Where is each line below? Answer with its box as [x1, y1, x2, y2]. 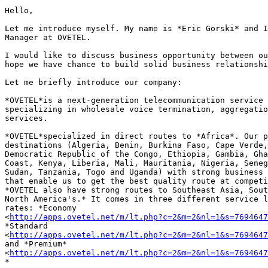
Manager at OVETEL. [5, 33, 91, 42]
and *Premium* [5, 239, 72, 249]
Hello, [5, 6, 33, 16]
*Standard [5, 221, 53, 231]
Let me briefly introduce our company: [5, 78, 182, 87]
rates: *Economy [5, 203, 81, 213]
